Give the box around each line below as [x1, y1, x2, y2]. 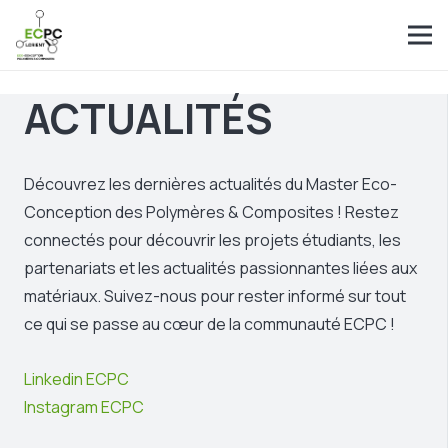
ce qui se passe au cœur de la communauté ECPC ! [24, 313, 395, 336]
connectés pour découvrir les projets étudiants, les [24, 229, 401, 252]
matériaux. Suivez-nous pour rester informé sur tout [24, 285, 406, 308]
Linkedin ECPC [24, 368, 129, 391]
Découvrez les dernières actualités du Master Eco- [24, 173, 397, 196]
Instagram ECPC [24, 396, 144, 419]
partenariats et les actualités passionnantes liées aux [24, 257, 417, 280]
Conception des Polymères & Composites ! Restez [24, 201, 399, 224]
